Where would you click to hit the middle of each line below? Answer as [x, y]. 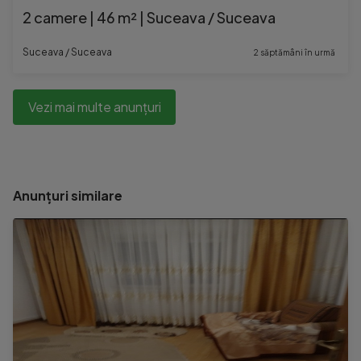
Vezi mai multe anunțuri [94, 107]
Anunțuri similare [68, 195]
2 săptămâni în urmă [295, 52]
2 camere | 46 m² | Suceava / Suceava [149, 17]
